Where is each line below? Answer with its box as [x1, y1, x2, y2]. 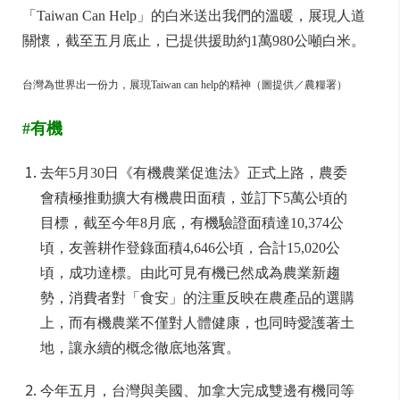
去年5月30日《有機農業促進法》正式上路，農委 [40, 165, 347, 180]
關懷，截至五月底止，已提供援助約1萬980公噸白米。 [22, 33, 365, 48]
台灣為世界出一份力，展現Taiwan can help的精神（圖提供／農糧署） [22, 79, 347, 91]
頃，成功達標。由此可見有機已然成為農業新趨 [40, 265, 340, 280]
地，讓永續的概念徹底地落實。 [40, 340, 240, 355]
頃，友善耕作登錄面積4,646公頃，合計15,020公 [40, 240, 340, 255]
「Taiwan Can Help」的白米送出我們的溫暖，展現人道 [22, 8, 365, 23]
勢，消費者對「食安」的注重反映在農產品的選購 [40, 290, 354, 305]
